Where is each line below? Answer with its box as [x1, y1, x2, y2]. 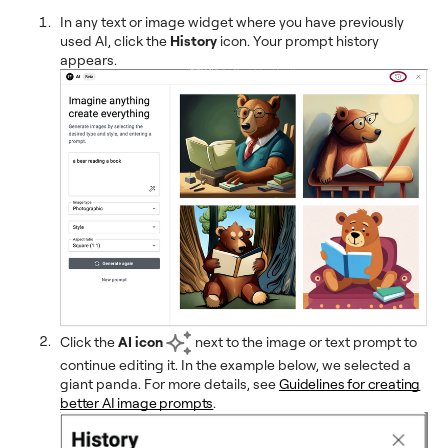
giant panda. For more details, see [60, 374, 279, 392]
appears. [60, 51, 117, 69]
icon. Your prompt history [220, 32, 379, 50]
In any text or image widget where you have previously [60, 13, 404, 31]
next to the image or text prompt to [192, 332, 417, 350]
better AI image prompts [60, 393, 214, 411]
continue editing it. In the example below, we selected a [60, 355, 411, 373]
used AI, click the [60, 32, 170, 50]
